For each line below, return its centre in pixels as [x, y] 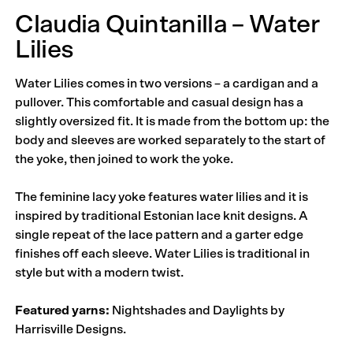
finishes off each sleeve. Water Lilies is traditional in [163, 253]
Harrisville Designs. [71, 329]
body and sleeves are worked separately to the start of [171, 140]
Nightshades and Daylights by [197, 310]
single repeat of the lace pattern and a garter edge [160, 234]
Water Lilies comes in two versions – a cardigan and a [167, 83]
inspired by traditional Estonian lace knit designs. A [162, 216]
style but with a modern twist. [100, 272]
